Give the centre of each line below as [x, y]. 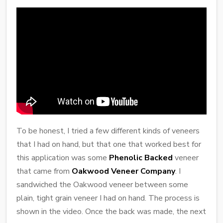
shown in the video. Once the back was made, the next [111, 211]
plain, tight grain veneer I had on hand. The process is [108, 198]
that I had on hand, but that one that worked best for [109, 144]
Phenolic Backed [141, 158]
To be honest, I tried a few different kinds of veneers [108, 131]
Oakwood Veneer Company [123, 171]
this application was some [63, 158]
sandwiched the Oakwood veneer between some [102, 184]
